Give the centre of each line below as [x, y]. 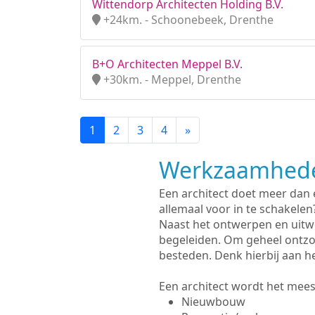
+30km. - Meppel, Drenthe [171, 79]
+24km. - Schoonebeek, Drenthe [187, 20]
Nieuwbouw [213, 302]
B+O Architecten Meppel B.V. [167, 64]
